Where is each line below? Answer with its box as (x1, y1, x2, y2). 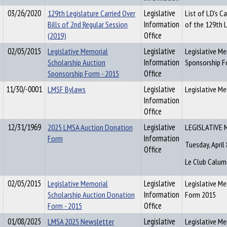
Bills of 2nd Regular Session (48, 19, 128, 30)
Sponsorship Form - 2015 (48, 68, 119, 79)
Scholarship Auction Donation (48, 189, 135, 200)
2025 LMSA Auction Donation (48, 122, 133, 133)
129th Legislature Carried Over (48, 8, 135, 19)
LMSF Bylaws (48, 84, 86, 95)
